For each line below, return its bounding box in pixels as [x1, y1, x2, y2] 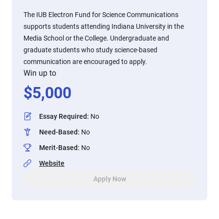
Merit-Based [39, 144, 78, 152]
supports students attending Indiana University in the [23, 22, 184, 30]
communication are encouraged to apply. [23, 58, 147, 66]
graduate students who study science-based [23, 46, 157, 54]
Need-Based [39, 128, 78, 136]
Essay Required [39, 112, 87, 120]
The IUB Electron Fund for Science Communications [23, 11, 178, 19]
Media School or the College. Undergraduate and [23, 34, 169, 42]
